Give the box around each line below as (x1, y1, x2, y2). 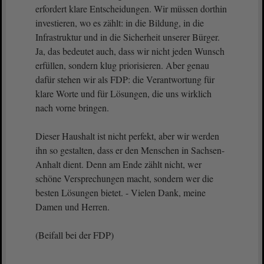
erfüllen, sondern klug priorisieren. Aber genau (35, 59, 209, 71)
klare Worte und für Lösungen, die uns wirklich (35, 87, 212, 100)
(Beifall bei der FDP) (35, 229, 114, 241)
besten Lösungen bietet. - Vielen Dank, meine (35, 186, 206, 199)
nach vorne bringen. (35, 101, 112, 114)
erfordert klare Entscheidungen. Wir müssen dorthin (35, 2, 227, 15)
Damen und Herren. (35, 200, 110, 213)
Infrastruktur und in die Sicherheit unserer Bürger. (35, 31, 220, 43)
